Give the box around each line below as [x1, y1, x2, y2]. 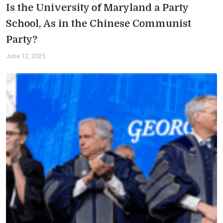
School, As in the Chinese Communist [6, 18, 191, 29]
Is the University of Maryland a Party [6, 2, 189, 13]
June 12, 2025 [6, 52, 45, 60]
